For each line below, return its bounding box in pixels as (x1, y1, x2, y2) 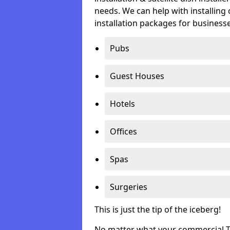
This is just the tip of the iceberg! (94, 204, 221, 215)
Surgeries (110, 181, 147, 193)
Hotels (110, 98, 135, 109)
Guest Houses (110, 70, 164, 82)
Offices (110, 126, 137, 137)
